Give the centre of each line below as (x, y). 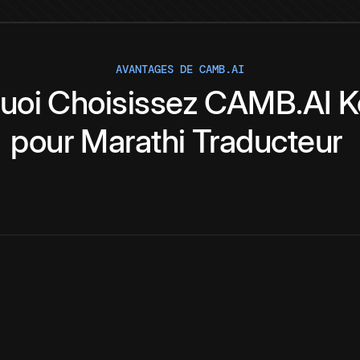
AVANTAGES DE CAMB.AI (180, 70)
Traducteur (267, 141)
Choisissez (123, 103)
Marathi (133, 141)
